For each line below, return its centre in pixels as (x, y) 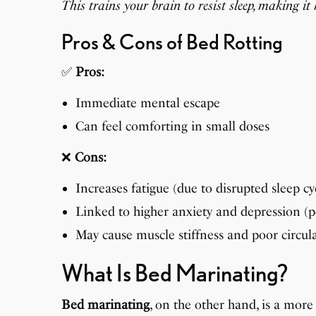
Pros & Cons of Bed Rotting (172, 41)
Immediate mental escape (148, 103)
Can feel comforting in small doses (172, 126)
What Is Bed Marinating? (175, 272)
